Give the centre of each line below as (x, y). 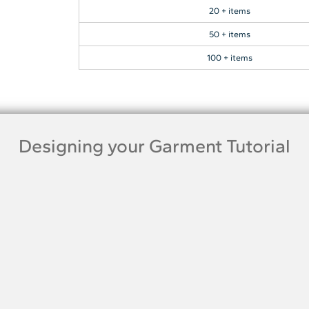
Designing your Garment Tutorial (154, 146)
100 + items (229, 57)
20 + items (229, 10)
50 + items (229, 34)
